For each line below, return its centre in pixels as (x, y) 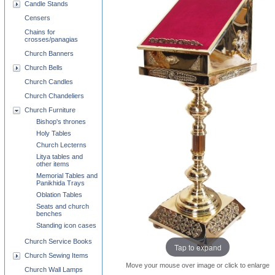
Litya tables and (60, 157)
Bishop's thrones (61, 122)
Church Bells (44, 68)
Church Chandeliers (54, 96)
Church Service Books (58, 241)
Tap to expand (198, 247)
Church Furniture (50, 110)
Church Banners (49, 53)
